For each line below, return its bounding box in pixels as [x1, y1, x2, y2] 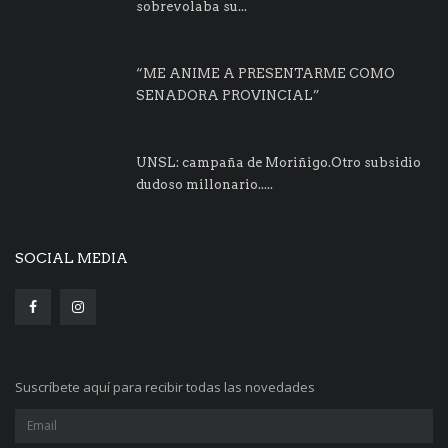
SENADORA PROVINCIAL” [136, 87, 320, 103]
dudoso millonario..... [136, 176, 273, 192]
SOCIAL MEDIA [15, 249, 128, 266]
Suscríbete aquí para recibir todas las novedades [15, 377, 315, 396]
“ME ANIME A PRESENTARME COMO [136, 65, 395, 81]
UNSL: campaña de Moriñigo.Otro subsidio [136, 154, 421, 170]
